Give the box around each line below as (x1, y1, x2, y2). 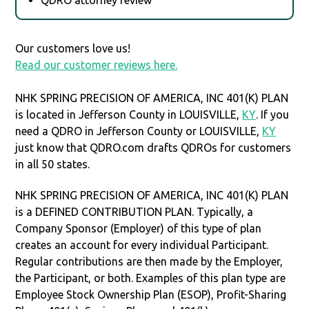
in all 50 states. (15, 157, 90, 170)
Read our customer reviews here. (15, 58, 178, 71)
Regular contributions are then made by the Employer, (15, 255, 283, 268)
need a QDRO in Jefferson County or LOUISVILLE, (15, 124, 263, 137)
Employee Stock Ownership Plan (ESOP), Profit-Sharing (15, 288, 287, 301)
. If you (256, 108, 290, 121)
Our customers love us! (15, 41, 131, 54)
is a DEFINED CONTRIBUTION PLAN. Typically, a (15, 205, 254, 218)
